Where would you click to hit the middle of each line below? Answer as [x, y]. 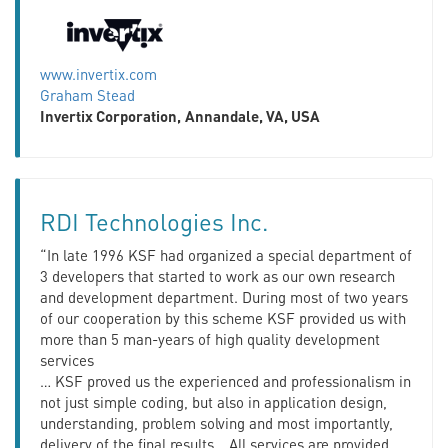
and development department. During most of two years [224, 296]
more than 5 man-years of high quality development [210, 338]
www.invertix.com [98, 73]
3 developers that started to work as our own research [217, 275]
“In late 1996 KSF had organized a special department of [226, 254]
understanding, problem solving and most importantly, [216, 422]
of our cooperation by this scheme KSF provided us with [223, 317]
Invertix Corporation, [110, 115]
